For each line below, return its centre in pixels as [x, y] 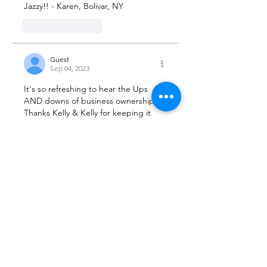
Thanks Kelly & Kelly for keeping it [89, 113]
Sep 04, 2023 [70, 68]
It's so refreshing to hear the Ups [87, 89]
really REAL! [47, 125]
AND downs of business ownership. [91, 101]
